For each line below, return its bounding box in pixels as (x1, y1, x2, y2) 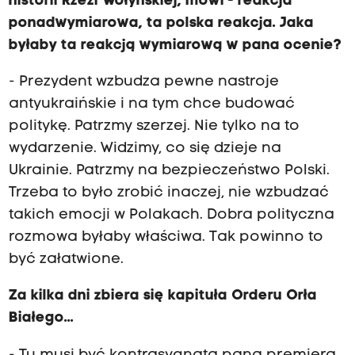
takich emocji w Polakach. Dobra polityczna (8, 208, 334, 223)
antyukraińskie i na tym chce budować (8, 97, 295, 113)
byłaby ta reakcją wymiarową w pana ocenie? (8, 37, 342, 53)
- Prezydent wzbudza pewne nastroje (8, 74, 279, 90)
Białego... (8, 311, 74, 326)
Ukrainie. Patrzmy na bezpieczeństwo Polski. (8, 163, 330, 179)
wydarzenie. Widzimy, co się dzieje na (8, 141, 281, 157)
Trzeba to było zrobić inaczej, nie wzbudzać (8, 185, 329, 201)
